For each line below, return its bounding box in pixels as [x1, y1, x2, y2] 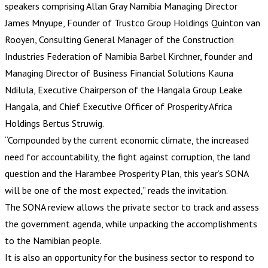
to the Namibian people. [5, 234, 102, 246]
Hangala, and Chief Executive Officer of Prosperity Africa [5, 100, 232, 112]
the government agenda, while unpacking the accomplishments [5, 217, 257, 230]
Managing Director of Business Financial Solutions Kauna [5, 66, 233, 79]
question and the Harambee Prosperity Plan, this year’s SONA [5, 167, 248, 179]
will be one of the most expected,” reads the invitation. [5, 184, 228, 196]
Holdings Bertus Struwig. [5, 117, 104, 129]
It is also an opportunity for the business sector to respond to [5, 251, 254, 263]
